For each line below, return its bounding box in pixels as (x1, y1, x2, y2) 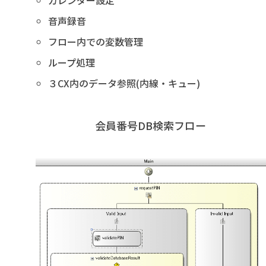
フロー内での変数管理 (47, 34, 143, 49)
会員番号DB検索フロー (95, 118, 207, 133)
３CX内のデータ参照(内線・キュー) (47, 76, 200, 90)
